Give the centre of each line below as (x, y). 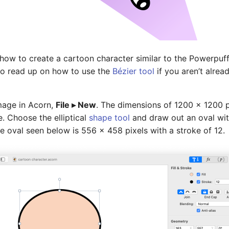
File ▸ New (76, 105)
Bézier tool (133, 71)
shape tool (109, 118)
